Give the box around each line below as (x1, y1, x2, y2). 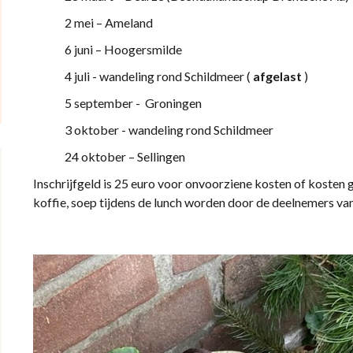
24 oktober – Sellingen (64, 149, 185, 164)
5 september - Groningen (64, 95, 204, 110)
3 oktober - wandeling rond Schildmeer (64, 122, 273, 137)
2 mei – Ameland (64, 15, 153, 30)
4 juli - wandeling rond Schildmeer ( (64, 69, 251, 84)
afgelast (250, 69, 302, 84)
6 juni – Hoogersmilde (64, 42, 184, 57)
